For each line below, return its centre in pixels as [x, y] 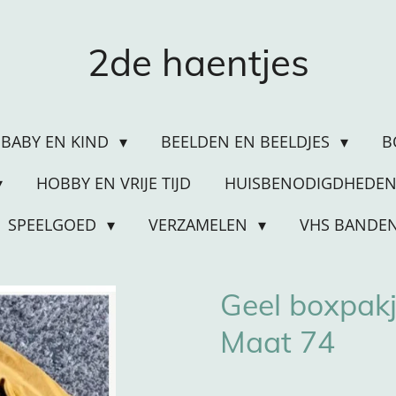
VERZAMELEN [201, 225]
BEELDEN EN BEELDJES [248, 141]
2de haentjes [198, 62]
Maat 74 [278, 341]
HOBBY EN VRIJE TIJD [113, 183]
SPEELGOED [55, 225]
